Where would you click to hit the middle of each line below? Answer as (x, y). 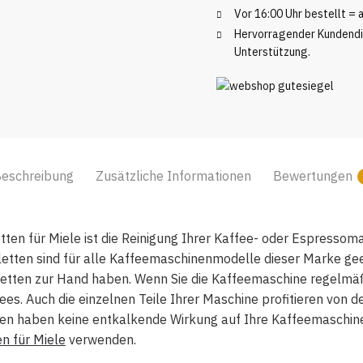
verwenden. (100, 339)
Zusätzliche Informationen (173, 175)
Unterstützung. (272, 52)
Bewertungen (313, 175)
